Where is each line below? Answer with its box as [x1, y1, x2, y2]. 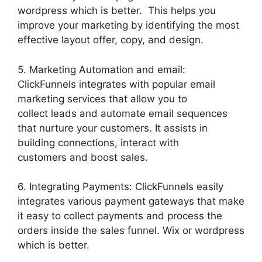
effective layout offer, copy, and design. [18, 34, 204, 46]
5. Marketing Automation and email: [18, 63, 185, 75]
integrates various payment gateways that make [18, 195, 244, 208]
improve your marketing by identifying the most [18, 19, 239, 32]
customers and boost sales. [18, 151, 148, 163]
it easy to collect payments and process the [18, 210, 222, 222]
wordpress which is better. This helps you [18, 5, 216, 17]
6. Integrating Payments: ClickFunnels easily [18, 181, 223, 193]
